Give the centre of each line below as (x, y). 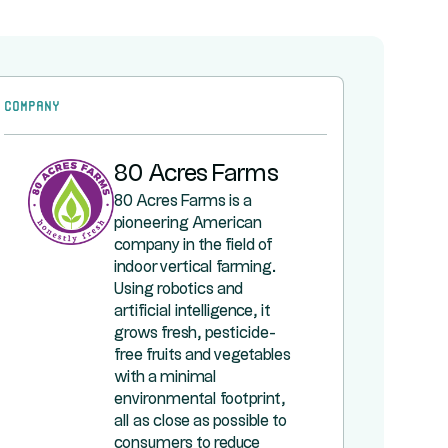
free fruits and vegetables (202, 355)
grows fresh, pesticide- (194, 333)
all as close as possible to (200, 421)
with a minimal (165, 377)
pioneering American (187, 223)
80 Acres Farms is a (182, 201)
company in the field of (192, 245)
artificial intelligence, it (191, 311)
